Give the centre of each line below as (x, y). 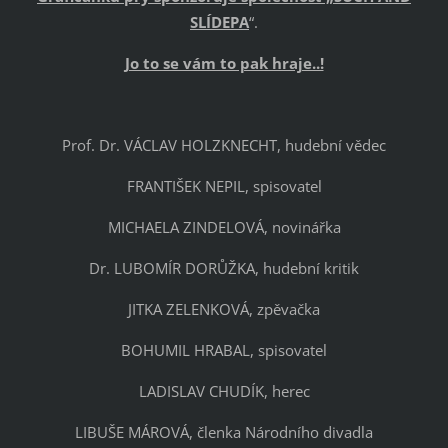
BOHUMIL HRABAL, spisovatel (224, 350)
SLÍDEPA (219, 22)
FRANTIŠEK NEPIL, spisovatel (224, 186)
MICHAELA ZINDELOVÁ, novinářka (224, 227)
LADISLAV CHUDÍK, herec (224, 391)
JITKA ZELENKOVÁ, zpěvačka (224, 309)
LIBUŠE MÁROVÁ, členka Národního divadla (224, 432)
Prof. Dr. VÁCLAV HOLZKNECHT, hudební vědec (224, 145)
